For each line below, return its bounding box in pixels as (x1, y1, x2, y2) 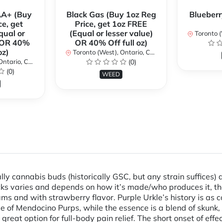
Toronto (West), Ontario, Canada (71, 48, 150, 56)
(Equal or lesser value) (69, 28, 153, 39)
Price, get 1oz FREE (75, 19, 147, 29)
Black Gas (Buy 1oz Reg (66, 9, 156, 20)
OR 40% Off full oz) (74, 38, 148, 48)
